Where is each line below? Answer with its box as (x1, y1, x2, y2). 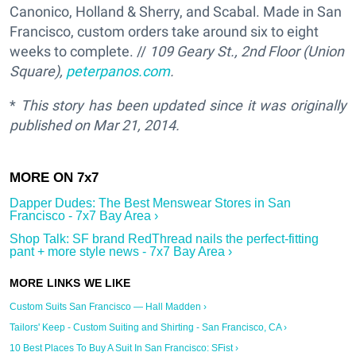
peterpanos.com (66, 63, 170, 80)
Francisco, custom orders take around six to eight (10, 23, 319, 41)
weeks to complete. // (10, 43, 149, 60)
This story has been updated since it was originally (20, 97, 347, 114)
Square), (10, 63, 66, 80)
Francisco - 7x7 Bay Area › (10, 209, 158, 223)
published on (10, 117, 93, 134)
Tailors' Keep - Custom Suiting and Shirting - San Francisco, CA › (10, 322, 287, 334)
